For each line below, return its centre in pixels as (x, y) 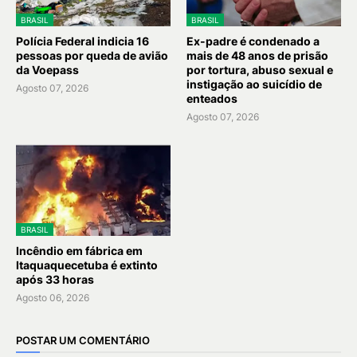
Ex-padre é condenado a (253, 41)
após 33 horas (55, 279)
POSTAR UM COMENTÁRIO (83, 341)
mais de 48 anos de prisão (257, 55)
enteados (212, 98)
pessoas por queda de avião (92, 55)
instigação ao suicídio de (254, 84)
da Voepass (47, 69)
